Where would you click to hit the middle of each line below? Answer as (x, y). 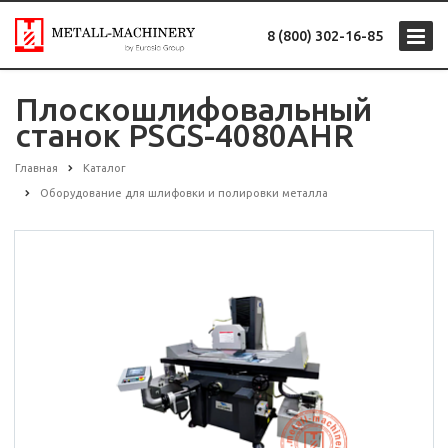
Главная (36, 168)
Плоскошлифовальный (193, 109)
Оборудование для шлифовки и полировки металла (184, 193)
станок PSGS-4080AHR (184, 135)
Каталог (104, 168)
